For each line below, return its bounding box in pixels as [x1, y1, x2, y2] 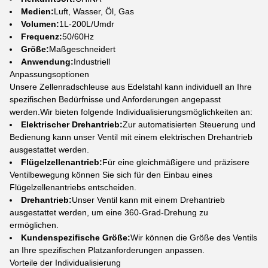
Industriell [74, 57, 110, 66]
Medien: [21, 7, 54, 16]
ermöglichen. [10, 220, 59, 230]
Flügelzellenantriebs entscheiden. [10, 182, 136, 192]
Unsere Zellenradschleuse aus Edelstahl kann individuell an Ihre [10, 82, 252, 92]
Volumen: [21, 19, 59, 29]
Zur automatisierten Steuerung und [123, 120, 255, 129]
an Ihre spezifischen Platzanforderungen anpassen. [10, 245, 205, 255]
